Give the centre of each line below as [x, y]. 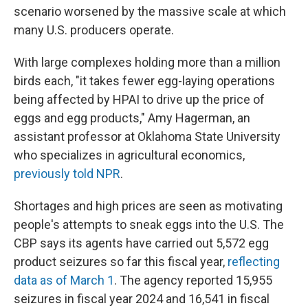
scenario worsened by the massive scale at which [150, 11]
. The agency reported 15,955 [193, 280]
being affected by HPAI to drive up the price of [139, 99]
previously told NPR [67, 174]
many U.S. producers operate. [94, 30]
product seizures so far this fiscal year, [121, 262]
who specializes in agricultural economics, [129, 155]
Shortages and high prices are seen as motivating [148, 206]
